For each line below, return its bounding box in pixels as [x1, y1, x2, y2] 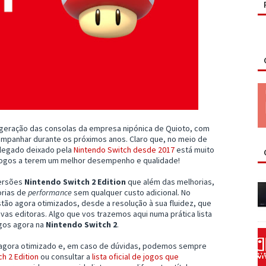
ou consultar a [39, 251, 92, 262]
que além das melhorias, [126, 176, 214, 187]
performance [28, 186, 72, 198]
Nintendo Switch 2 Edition [24, 176, 126, 187]
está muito [175, 144, 214, 155]
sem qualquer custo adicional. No [72, 186, 191, 198]
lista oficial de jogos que [92, 251, 179, 262]
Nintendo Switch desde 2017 [74, 144, 175, 155]
